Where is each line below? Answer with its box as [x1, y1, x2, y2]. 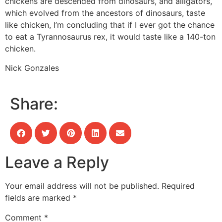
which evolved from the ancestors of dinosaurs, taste [5, 8, 205, 18]
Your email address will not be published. [5, 180, 159, 191]
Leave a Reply [5, 152, 109, 172]
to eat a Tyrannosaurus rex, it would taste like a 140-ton [5, 32, 216, 42]
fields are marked [5, 192, 73, 203]
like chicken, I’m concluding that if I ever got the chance [5, 20, 215, 30]
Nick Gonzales [5, 62, 59, 73]
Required [162, 180, 195, 191]
